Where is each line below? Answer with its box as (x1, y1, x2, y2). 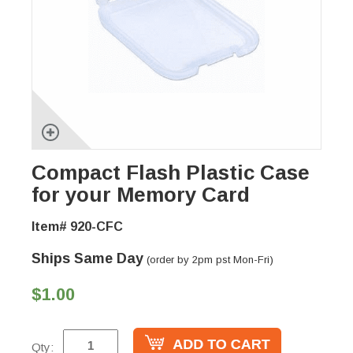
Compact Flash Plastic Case (32, 161, 310, 185)
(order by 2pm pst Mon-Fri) (143, 254, 273, 266)
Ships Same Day (32, 251, 143, 267)
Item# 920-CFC (32, 220, 123, 234)
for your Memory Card (32, 183, 250, 207)
